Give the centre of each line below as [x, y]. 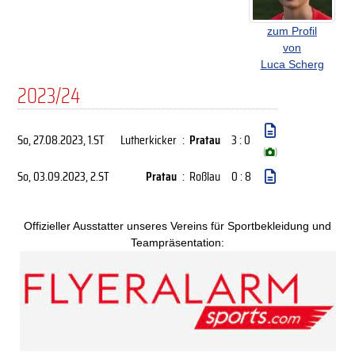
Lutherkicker [149, 140]
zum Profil [292, 31]
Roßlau [205, 176]
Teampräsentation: [177, 242]
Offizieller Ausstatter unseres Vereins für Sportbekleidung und [177, 226]
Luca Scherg [292, 64]
